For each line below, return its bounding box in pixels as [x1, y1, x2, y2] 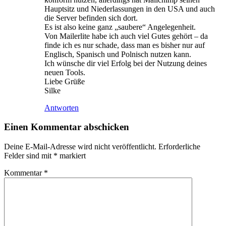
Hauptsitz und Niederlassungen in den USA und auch [44, 4, 215, 13]
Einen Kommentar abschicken [4, 122, 129, 133]
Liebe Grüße [44, 77, 85, 86]
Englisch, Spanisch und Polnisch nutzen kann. [44, 49, 191, 59]
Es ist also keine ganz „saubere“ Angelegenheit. [44, 22, 196, 31]
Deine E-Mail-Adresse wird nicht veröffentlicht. [4, 142, 156, 151]
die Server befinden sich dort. [44, 13, 138, 22]
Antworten [44, 103, 79, 112]
